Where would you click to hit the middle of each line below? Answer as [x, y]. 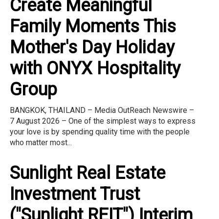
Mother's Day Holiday [92, 47]
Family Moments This [93, 26]
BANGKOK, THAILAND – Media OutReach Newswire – [102, 110]
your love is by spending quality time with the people [100, 131]
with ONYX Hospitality [95, 68]
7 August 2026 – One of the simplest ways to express [103, 121]
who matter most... [41, 142]
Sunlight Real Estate [88, 173]
